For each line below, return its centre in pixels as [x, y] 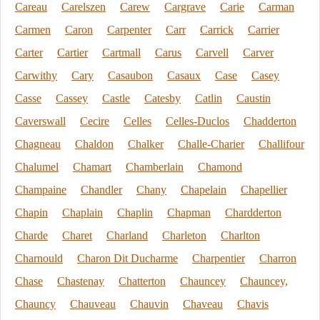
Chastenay [81, 281]
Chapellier [264, 190]
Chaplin [135, 212]
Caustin [254, 98]
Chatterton [142, 281]
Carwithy [36, 75]
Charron [278, 258]
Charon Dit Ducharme [127, 258]
